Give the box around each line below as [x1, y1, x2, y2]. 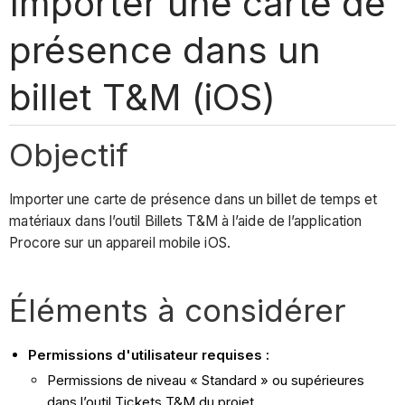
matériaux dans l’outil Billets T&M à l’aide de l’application [9, 212, 363, 231]
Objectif [9, 135, 129, 174]
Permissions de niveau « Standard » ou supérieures [47, 372, 365, 390]
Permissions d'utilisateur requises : [28, 346, 270, 364]
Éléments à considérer [9, 291, 347, 330]
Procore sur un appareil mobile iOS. [9, 234, 231, 252]
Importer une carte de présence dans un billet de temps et [9, 191, 378, 209]
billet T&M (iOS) [9, 74, 276, 119]
